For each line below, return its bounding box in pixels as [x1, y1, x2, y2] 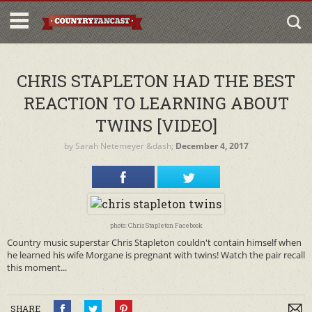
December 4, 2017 [175, 140, 249, 152]
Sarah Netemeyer [75, 140, 144, 152]
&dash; [143, 140, 175, 152]
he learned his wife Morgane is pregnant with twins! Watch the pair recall [7, 249, 305, 261]
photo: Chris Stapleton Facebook [109, 221, 203, 229]
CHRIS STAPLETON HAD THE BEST [17, 70, 295, 92]
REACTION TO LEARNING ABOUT [23, 92, 289, 114]
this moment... [7, 261, 67, 274]
